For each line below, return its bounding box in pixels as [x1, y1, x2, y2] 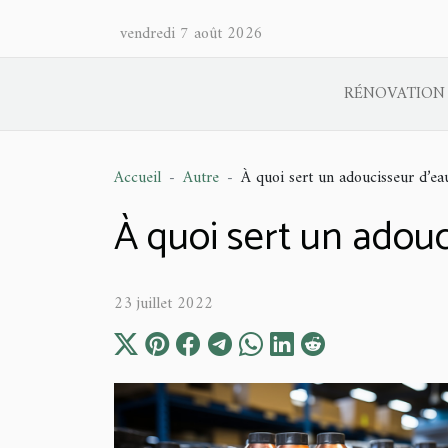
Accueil [114, 164, 161, 192]
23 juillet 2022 [114, 290, 213, 318]
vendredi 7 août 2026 [120, 20, 263, 48]
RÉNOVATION [343, 80, 445, 108]
